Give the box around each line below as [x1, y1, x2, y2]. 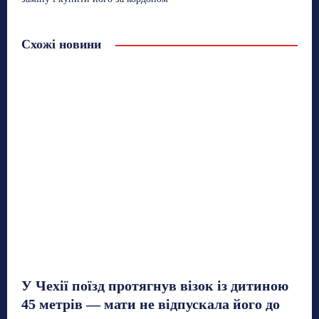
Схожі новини [21, 36, 101, 51]
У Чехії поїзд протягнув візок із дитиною [21, 277, 288, 293]
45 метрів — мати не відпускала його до [21, 296, 280, 312]
